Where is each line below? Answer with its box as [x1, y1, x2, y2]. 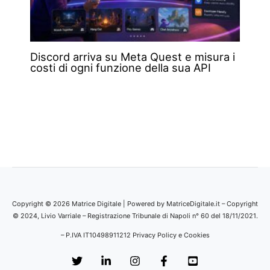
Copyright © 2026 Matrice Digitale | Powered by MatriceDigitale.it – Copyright [12, 199, 258, 209]
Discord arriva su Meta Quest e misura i [30, 50, 235, 64]
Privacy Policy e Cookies [132, 231, 210, 240]
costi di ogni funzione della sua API [30, 61, 211, 75]
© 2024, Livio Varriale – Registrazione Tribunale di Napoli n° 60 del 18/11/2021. [12, 212, 258, 221]
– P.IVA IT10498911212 [60, 231, 133, 240]
